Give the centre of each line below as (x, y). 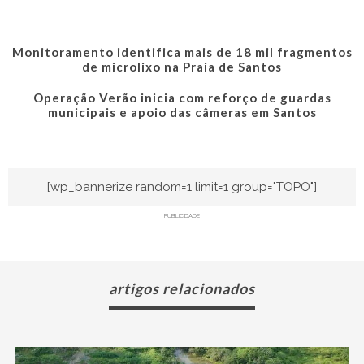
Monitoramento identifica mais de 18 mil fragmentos (182, 52)
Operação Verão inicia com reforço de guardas (182, 97)
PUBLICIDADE (182, 215)
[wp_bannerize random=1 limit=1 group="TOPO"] (182, 186)
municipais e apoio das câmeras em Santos (182, 112)
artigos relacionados (182, 288)
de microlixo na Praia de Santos (182, 66)
